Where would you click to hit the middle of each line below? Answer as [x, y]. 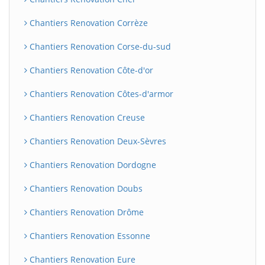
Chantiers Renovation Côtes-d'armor [100, 94]
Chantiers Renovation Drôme [85, 212]
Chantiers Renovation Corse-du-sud [99, 46]
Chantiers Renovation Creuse [86, 117]
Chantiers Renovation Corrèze [88, 23]
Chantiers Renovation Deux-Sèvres [97, 141]
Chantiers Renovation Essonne [89, 236]
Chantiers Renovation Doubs [85, 188]
